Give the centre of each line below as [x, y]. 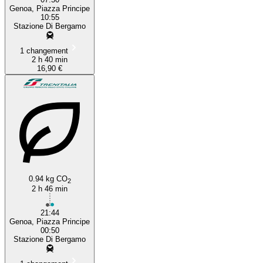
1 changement [44, 50]
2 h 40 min [50, 59]
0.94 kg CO [48, 178]
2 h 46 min [50, 188]
